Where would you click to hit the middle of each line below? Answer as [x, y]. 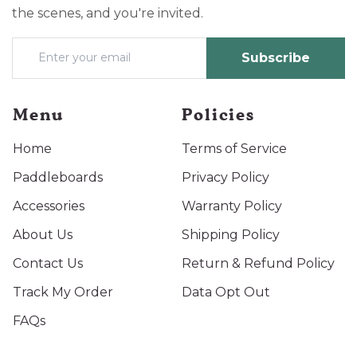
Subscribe [275, 57]
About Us [43, 234]
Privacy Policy [226, 177]
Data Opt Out [226, 292]
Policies [218, 114]
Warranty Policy [232, 206]
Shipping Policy [231, 234]
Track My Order [63, 292]
